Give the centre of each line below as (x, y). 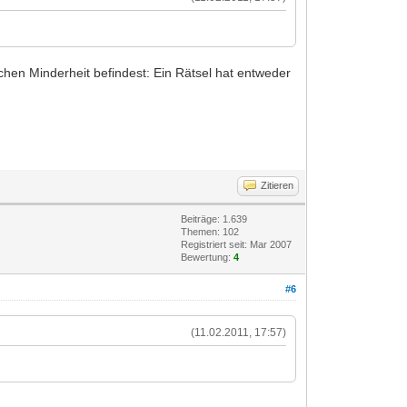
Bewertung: (208, 257)
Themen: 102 (210, 231)
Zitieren (278, 185)
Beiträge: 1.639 (214, 218)
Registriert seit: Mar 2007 (237, 244)
